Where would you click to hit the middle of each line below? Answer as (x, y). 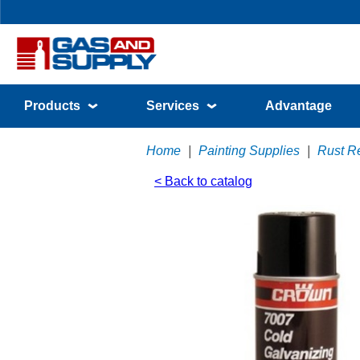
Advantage (299, 106)
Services (174, 106)
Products (54, 106)
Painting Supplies (249, 151)
